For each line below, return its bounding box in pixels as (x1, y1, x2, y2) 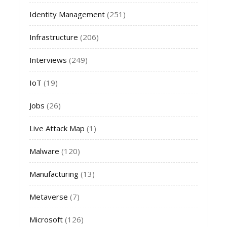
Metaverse (29, 192, 68, 202)
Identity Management (29, 9, 105, 20)
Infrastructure (29, 32, 79, 43)
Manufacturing (29, 169, 79, 179)
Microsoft (29, 214, 63, 225)
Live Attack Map (29, 123, 85, 134)
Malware (29, 146, 60, 157)
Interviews (29, 55, 67, 65)
